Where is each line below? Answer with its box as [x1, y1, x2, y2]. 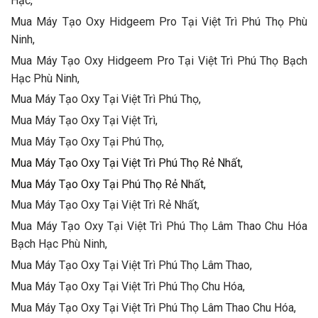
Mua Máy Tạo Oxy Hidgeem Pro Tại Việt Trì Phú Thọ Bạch [11, 53, 307, 67]
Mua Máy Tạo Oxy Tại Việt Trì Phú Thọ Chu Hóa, [11, 279, 245, 293]
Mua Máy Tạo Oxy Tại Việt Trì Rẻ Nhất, [11, 198, 199, 212]
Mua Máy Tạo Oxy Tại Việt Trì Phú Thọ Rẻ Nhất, [11, 155, 243, 170]
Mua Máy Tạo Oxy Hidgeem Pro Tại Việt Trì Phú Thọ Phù [11, 14, 307, 28]
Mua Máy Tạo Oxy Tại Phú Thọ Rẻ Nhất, [11, 177, 206, 191]
